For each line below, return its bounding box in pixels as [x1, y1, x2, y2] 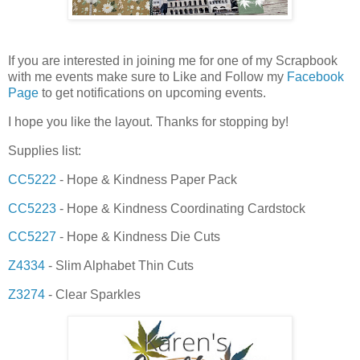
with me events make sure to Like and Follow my [8, 70, 287, 84]
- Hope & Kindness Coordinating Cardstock [56, 201, 305, 215]
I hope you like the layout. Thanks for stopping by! [8, 115, 288, 129]
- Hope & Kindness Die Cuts [56, 230, 220, 244]
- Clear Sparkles [45, 288, 141, 302]
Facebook [287, 70, 344, 84]
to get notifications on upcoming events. [39, 86, 266, 100]
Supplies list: [8, 143, 81, 157]
